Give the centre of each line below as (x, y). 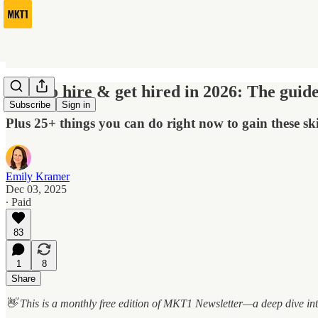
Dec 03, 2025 (36, 189)
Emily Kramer (38, 176)
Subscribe (30, 105)
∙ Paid (18, 202)
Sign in (76, 105)
